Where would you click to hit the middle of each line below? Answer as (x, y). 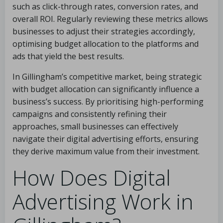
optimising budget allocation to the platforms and (106, 44)
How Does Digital (92, 177)
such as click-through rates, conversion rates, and (105, 6)
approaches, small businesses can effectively (95, 126)
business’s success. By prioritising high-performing (108, 102)
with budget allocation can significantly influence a (106, 89)
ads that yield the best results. (68, 56)
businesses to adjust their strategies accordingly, (104, 31)
